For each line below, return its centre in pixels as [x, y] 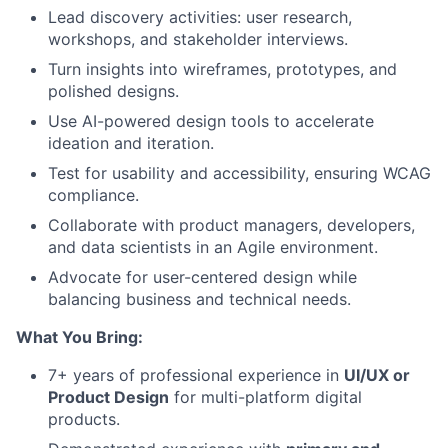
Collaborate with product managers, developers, [231, 225]
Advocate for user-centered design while [202, 277]
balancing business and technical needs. [199, 299]
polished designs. [113, 91]
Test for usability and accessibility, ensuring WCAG [239, 173]
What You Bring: [79, 337]
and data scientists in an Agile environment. [213, 247]
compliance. [93, 195]
